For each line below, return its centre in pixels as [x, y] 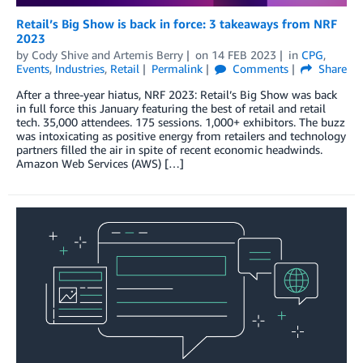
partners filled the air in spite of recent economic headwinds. [169, 149]
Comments [258, 68]
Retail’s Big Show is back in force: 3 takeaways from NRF [177, 23]
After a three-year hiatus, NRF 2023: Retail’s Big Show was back [177, 94]
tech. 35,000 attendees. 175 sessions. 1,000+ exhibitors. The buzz [181, 122]
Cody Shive [60, 55]
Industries [80, 68]
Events [33, 68]
